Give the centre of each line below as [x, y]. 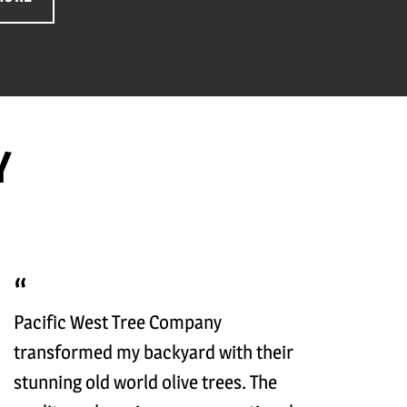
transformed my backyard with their [154, 352]
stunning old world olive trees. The [146, 382]
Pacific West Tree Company [118, 322]
